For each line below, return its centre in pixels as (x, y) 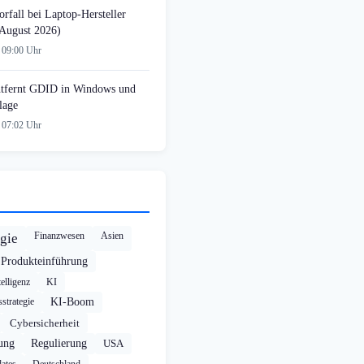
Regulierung (59, 344)
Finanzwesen (59, 236)
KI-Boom (72, 302)
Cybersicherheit (45, 323)
